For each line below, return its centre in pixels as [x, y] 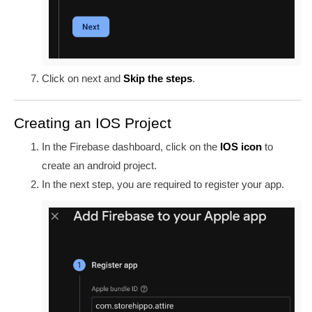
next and [101, 79]
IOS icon [240, 146]
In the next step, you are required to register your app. [163, 184]
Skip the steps [158, 79]
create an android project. [99, 165]
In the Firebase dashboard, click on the [130, 146]
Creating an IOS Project [93, 123]
